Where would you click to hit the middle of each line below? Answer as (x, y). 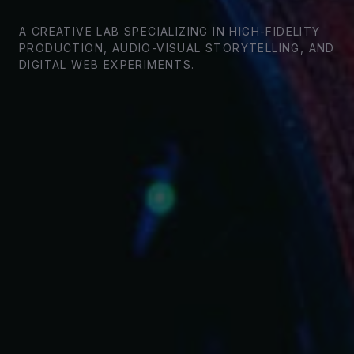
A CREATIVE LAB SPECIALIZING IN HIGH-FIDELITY (170, 31)
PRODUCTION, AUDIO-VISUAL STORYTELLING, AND (177, 47)
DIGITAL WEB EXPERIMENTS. (107, 64)
